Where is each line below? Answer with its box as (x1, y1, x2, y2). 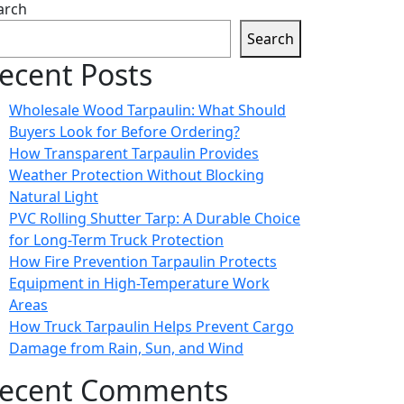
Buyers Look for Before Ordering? (9, 122, 240, 142)
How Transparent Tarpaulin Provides (9, 143, 259, 163)
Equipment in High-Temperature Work (9, 273, 270, 293)
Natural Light (9, 187, 98, 207)
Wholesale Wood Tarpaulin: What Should (9, 100, 286, 120)
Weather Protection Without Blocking (9, 165, 264, 185)
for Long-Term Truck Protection (9, 230, 224, 250)
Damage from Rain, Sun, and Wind (9, 338, 243, 358)
